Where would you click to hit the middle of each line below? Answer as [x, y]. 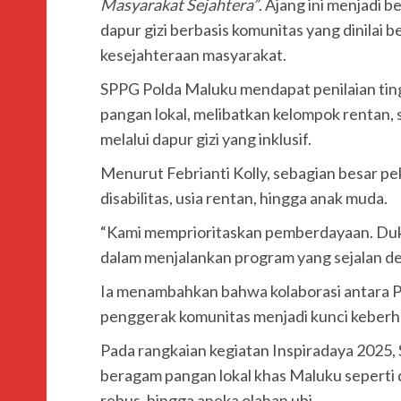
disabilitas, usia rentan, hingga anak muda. [244, 198]
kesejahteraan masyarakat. [193, 55]
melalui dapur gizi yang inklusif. [206, 139]
